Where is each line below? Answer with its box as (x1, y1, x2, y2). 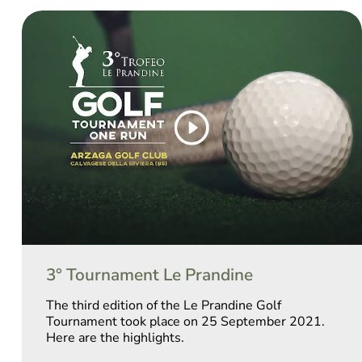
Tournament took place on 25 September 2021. (45, 313, 325, 330)
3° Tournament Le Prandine (45, 263, 253, 286)
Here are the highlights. (45, 329, 184, 347)
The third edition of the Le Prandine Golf (45, 297, 281, 314)
